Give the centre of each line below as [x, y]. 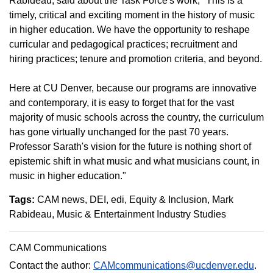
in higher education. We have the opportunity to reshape [129, 30]
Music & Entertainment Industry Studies [141, 214]
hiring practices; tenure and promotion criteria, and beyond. [136, 59]
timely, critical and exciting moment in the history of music [132, 15]
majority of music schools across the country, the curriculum [136, 117]
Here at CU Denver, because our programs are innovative [133, 88]
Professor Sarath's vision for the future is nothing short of [130, 147]
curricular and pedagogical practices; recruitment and [123, 44]
